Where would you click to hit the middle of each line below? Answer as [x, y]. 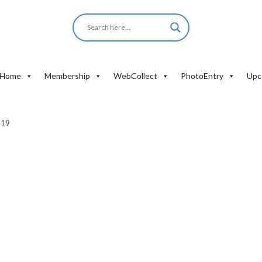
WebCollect [135, 76]
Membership [67, 76]
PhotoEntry [202, 76]
